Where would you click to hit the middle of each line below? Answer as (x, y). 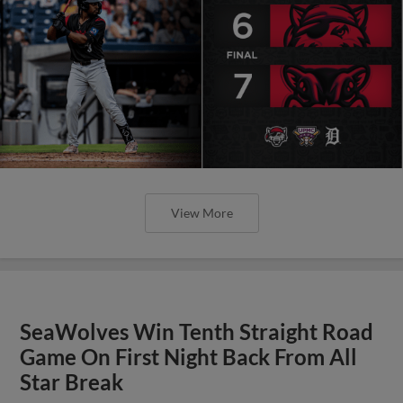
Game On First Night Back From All (189, 357)
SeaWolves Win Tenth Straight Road (197, 331)
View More (201, 212)
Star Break (72, 382)
